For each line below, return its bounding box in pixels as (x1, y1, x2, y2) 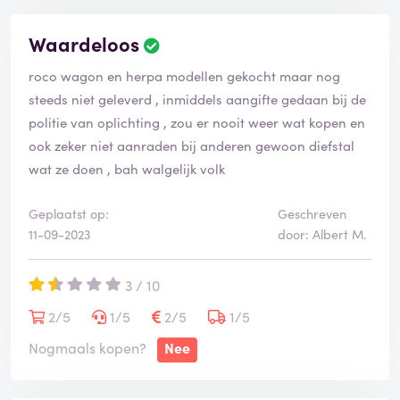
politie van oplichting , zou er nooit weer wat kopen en (29, 112, 365, 132)
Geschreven (277, 204, 346, 223)
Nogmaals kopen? (29, 337, 146, 358)
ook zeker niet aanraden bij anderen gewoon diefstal (29, 136, 354, 155)
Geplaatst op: (29, 204, 109, 223)
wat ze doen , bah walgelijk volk (29, 159, 225, 179)
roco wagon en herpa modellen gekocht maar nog (29, 66, 340, 86)
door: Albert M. (277, 225, 367, 244)
